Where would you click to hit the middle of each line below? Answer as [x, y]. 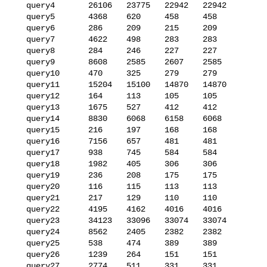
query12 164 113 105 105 [19, 96]
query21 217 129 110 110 [19, 198]
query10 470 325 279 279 [19, 73]
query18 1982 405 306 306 [19, 164]
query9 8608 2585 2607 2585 [19, 62]
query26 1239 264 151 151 [19, 254]
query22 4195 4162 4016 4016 [19, 209]
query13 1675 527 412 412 [19, 107]
